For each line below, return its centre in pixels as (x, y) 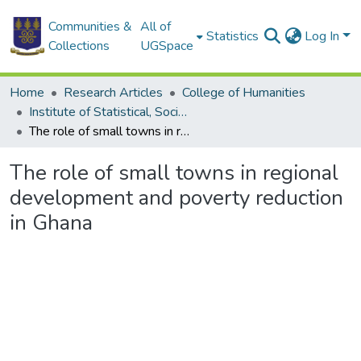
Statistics (233, 36)
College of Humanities (244, 93)
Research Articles (113, 93)
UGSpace (167, 46)
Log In (324, 36)
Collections (79, 46)
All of (156, 27)
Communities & (90, 27)
